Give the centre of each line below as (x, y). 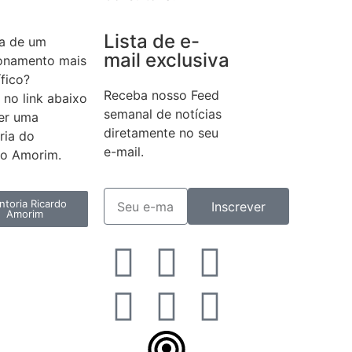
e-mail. (123, 151)
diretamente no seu (161, 132)
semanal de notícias (162, 114)
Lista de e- (151, 41)
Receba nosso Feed (161, 95)
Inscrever (238, 206)
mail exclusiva (166, 60)
